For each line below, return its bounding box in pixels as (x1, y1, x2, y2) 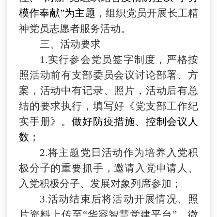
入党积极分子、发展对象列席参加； (19, 177, 182, 189)
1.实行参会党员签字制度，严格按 (39, 53, 198, 65)
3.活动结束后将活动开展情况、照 (39, 193, 198, 205)
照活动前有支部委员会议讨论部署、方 (19, 69, 198, 81)
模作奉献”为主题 (19, 7, 95, 19)
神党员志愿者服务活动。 (19, 22, 131, 34)
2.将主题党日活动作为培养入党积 (39, 146, 198, 158)
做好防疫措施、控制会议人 (72, 115, 198, 127)
